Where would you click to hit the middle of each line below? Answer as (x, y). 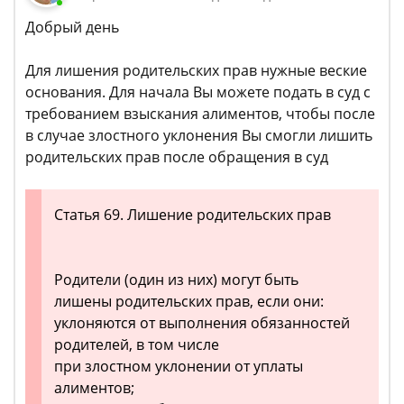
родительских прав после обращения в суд (177, 157)
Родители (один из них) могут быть (176, 280)
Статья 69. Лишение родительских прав (193, 215)
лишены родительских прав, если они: (189, 302)
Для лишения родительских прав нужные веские (196, 71)
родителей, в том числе (137, 345)
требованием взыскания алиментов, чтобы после (200, 114)
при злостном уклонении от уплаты (179, 367)
